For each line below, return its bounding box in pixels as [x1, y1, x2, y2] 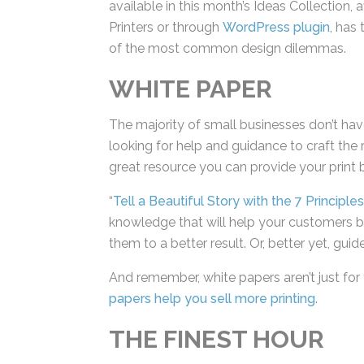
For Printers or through [107, 15, 245, 31]
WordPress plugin [244, 15, 352, 31]
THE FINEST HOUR [107, 320, 323, 349]
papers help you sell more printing [107, 286, 314, 302]
